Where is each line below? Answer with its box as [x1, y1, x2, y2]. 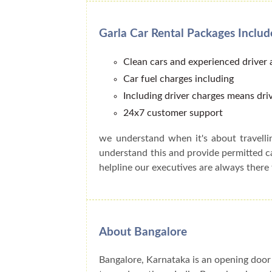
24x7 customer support [123, 108, 223, 118]
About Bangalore [99, 226, 188, 239]
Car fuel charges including [123, 74, 234, 84]
